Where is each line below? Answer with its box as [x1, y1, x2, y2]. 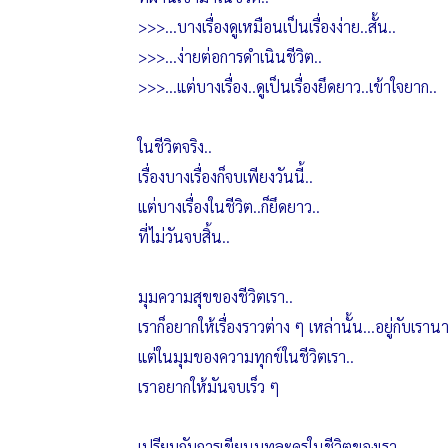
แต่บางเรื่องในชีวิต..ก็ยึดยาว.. [137, 196, 320, 217]
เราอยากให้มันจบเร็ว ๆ [137, 376, 280, 397]
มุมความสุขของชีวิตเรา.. [137, 286, 293, 307]
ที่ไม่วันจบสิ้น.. [137, 226, 230, 247]
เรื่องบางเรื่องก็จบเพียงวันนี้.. [137, 166, 313, 187]
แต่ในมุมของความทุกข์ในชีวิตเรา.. [137, 346, 354, 367]
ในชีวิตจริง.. [137, 136, 212, 157]
